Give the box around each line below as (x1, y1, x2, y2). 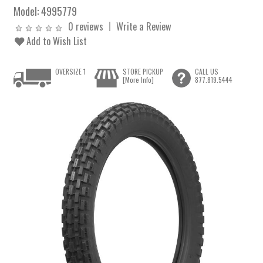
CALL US (194, 66, 218, 77)
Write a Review (116, 19, 172, 33)
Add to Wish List (24, 33, 87, 48)
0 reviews (68, 19, 104, 33)
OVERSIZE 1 (55, 66, 86, 77)
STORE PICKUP (122, 66, 163, 77)
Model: (14, 3, 42, 19)
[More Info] (122, 75, 154, 85)
